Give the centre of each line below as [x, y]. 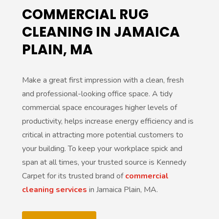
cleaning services [54, 189]
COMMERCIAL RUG [85, 14]
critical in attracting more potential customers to [102, 135]
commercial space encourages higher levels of [99, 107]
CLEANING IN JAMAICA [101, 32]
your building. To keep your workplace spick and [102, 148]
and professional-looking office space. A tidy [97, 94]
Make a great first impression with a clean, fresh [103, 80]
